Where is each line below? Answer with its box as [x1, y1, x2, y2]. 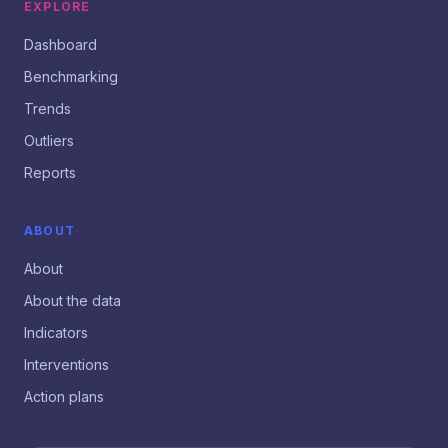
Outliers [24, 132, 74, 149]
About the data [24, 292, 121, 309]
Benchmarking [24, 68, 118, 85]
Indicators [24, 324, 88, 341]
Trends [24, 100, 71, 117]
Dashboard [24, 36, 97, 53]
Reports [24, 164, 76, 181]
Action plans [24, 388, 104, 405]
